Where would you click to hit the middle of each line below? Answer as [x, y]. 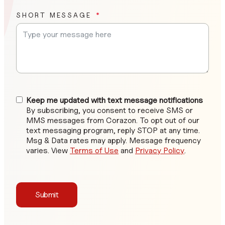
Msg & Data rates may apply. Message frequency [114, 140]
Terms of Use [94, 150]
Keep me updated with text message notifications [115, 100]
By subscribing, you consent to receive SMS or [109, 110]
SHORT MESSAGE [54, 15]
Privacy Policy [160, 150]
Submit [47, 194]
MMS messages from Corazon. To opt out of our [113, 120]
